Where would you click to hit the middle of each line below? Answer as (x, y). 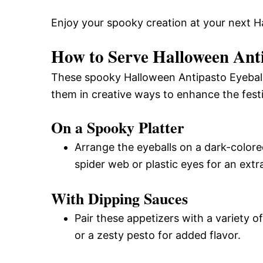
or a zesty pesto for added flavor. (158, 235)
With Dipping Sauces (119, 198)
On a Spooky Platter (118, 127)
